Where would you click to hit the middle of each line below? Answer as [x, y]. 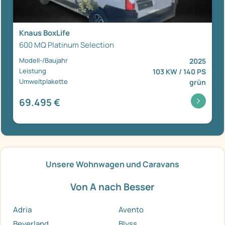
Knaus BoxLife [44, 33]
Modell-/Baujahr [43, 60]
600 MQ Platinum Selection [67, 45]
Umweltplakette [43, 81]
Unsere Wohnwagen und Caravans [113, 164]
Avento [131, 209]
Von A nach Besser [113, 187]
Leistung [33, 71]
